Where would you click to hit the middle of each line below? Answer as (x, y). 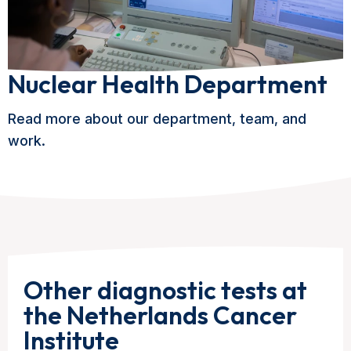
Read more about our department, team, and (157, 119)
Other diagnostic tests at (165, 290)
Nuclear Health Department (168, 84)
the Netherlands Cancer (160, 315)
